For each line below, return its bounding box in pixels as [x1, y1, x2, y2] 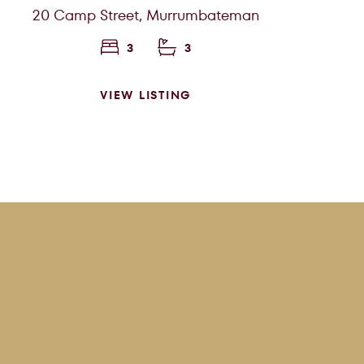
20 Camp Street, [32, 5, 142, 26]
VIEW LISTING [100, 87, 192, 104]
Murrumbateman [145, 5, 259, 26]
